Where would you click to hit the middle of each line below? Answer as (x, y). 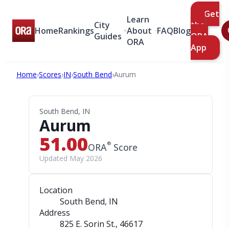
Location (56, 190)
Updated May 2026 (71, 158)
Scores (50, 74)
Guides (108, 36)
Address (55, 213)
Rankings (76, 31)
